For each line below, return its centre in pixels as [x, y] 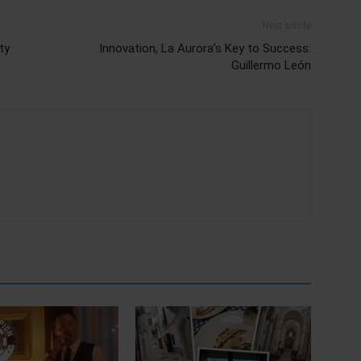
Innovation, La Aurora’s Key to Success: [205, 48]
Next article [287, 25]
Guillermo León [271, 65]
